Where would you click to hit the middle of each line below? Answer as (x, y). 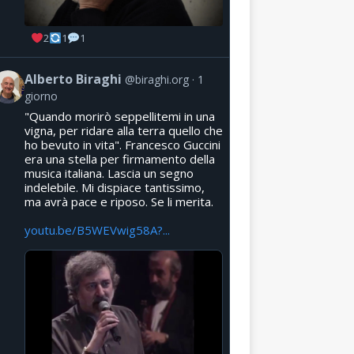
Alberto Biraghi (73, 79)
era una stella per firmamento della (119, 158)
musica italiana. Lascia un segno (109, 173)
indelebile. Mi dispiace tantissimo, (114, 187)
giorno (41, 96)
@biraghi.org (156, 79)
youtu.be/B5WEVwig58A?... (97, 230)
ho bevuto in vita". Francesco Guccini (122, 144)
